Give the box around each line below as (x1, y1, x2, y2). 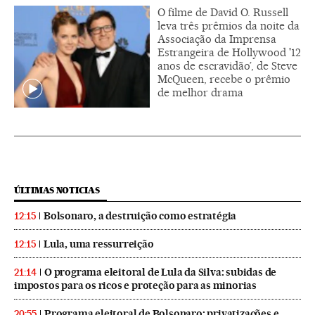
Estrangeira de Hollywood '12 (157, 45, 301, 59)
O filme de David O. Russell (157, 5, 288, 19)
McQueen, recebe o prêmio (157, 72, 290, 86)
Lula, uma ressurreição (44, 237, 154, 250)
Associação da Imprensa (157, 32, 276, 46)
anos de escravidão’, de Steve (157, 58, 297, 72)
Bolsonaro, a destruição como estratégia (44, 209, 237, 222)
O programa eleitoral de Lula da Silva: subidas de (44, 265, 277, 278)
